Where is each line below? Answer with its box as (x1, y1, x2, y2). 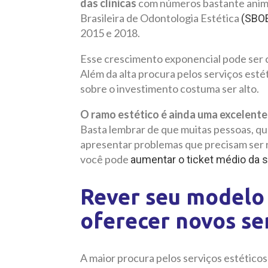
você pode (80, 152, 130, 166)
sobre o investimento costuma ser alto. (80, 81, 259, 95)
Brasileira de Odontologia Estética (80, 11, 241, 25)
